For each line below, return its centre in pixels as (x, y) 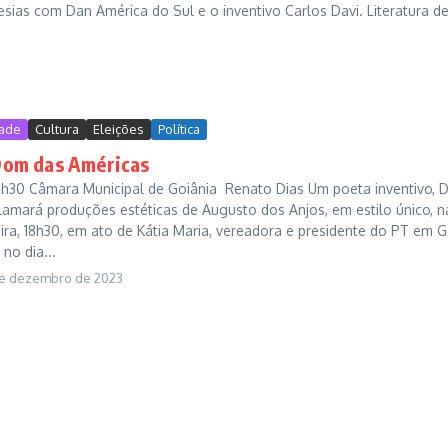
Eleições (118, 129)
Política (179, 129)
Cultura (57, 129)
